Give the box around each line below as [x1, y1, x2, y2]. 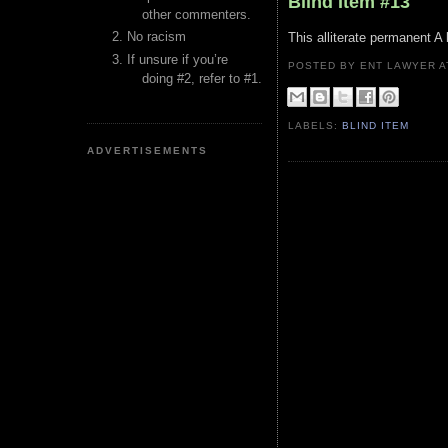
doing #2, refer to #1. [142, 70, 262, 86]
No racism [127, 29, 186, 45]
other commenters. [142, 7, 251, 22]
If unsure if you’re [127, 51, 228, 67]
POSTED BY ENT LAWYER [288, 60, 440, 71]
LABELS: [288, 120, 343, 132]
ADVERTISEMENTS [87, 144, 209, 156]
